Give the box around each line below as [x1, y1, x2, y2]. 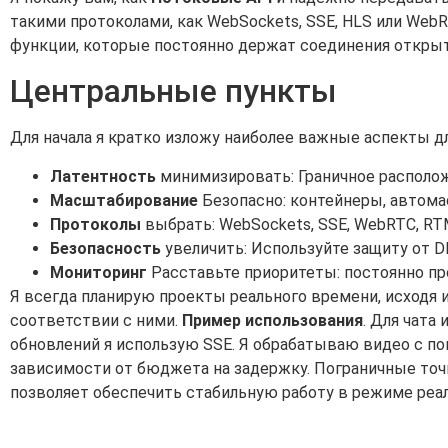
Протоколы [50, 214, 141, 234]
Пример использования [182, 310, 363, 330]
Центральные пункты [10, 72, 337, 111]
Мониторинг [50, 262, 147, 282]
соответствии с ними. [10, 310, 182, 330]
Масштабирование [50, 190, 198, 210]
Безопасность [50, 238, 161, 258]
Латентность [50, 166, 156, 186]
